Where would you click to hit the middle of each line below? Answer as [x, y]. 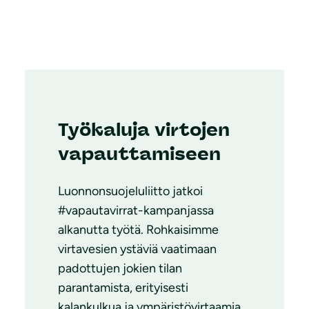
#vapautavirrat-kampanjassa [136, 210]
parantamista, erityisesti [123, 287]
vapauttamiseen [139, 153]
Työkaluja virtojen [144, 129]
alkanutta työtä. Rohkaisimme [138, 229]
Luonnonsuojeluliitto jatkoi [130, 191]
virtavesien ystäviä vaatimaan [137, 249]
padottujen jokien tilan [120, 268]
